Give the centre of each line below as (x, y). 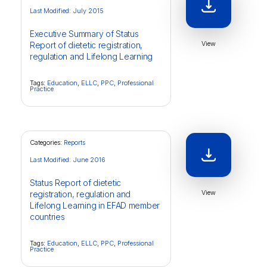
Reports (74, 142)
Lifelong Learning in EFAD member (95, 205)
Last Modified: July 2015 (67, 11)
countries (47, 217)
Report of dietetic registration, (86, 45)
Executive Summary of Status (84, 34)
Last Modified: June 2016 (68, 160)
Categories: (47, 142)
